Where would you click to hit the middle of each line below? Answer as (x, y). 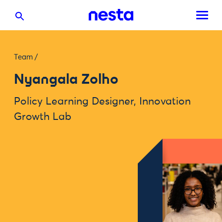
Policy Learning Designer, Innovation (102, 102)
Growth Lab (43, 117)
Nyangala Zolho (66, 79)
